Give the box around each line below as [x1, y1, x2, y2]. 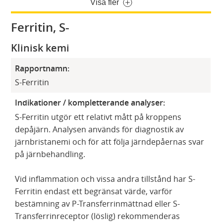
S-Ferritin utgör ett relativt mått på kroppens [15, 111, 182, 123]
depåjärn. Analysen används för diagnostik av [15, 124, 184, 135]
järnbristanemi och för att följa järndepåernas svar [15, 136, 205, 148]
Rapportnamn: [15, 62, 70, 74]
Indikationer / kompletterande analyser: [15, 97, 166, 109]
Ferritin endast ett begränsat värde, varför [15, 186, 173, 197]
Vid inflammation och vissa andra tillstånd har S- [15, 173, 196, 185]
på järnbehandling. [15, 149, 86, 160]
